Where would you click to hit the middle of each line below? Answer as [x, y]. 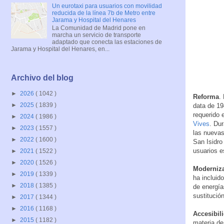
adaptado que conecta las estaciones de [107, 42]
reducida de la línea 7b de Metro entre [103, 13]
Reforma [206, 97]
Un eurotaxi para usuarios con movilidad [107, 6]
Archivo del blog [42, 78]
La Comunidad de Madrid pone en [98, 28]
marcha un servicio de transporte [96, 35]
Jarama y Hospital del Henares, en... [60, 49]
